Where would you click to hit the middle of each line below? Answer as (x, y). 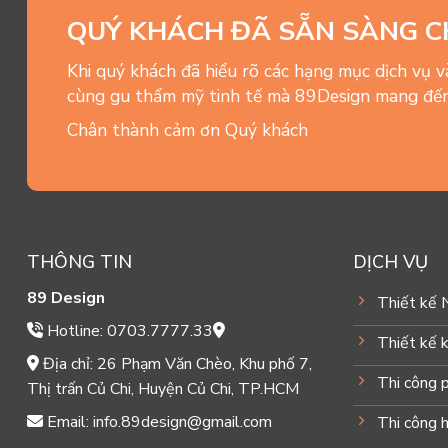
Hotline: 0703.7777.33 (127, 331)
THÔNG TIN (79, 262)
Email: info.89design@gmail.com (157, 422)
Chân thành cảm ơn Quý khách (188, 129)
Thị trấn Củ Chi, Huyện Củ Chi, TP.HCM (162, 389)
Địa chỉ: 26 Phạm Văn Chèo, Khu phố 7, (175, 364)
